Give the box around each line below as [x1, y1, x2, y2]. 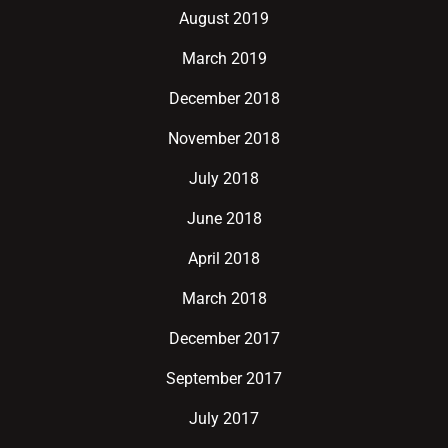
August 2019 [179, 9, 269, 28]
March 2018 [181, 289, 267, 308]
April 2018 [188, 249, 260, 268]
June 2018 [186, 209, 262, 228]
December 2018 [168, 89, 280, 108]
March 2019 [181, 49, 267, 68]
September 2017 [166, 369, 282, 388]
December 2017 [168, 329, 280, 348]
